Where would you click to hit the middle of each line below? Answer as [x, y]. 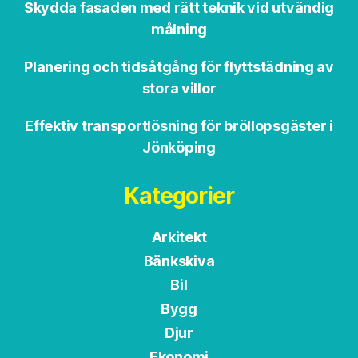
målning [179, 29]
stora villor [179, 88]
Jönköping [179, 147]
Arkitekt [179, 237]
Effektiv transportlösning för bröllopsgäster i [179, 125]
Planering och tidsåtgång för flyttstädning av [179, 66]
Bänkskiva [179, 261]
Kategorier [179, 195]
